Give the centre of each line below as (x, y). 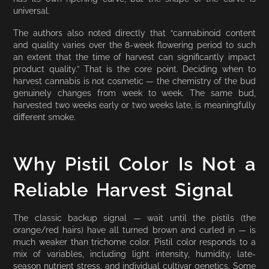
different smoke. (45, 117)
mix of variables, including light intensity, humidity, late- (134, 254)
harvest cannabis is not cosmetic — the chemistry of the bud (134, 81)
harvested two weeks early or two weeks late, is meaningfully (134, 105)
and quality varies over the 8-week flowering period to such (134, 45)
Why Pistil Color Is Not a (134, 164)
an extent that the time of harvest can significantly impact (134, 57)
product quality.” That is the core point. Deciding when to (134, 69)
